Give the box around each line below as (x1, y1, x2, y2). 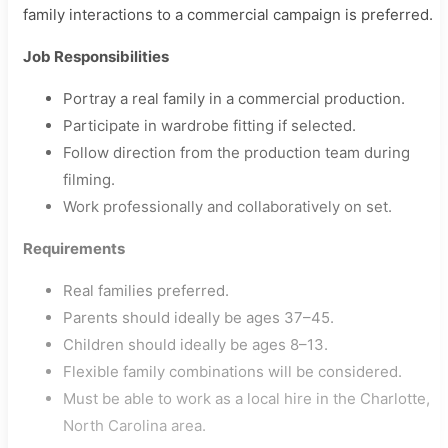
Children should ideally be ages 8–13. (63, 335, 328, 354)
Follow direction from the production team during (63, 143, 410, 162)
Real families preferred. (63, 281, 229, 300)
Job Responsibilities (23, 47, 169, 66)
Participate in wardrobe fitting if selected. (63, 116, 356, 135)
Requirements (23, 239, 125, 258)
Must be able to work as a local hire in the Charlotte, (63, 389, 430, 408)
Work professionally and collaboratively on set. (63, 197, 392, 216)
